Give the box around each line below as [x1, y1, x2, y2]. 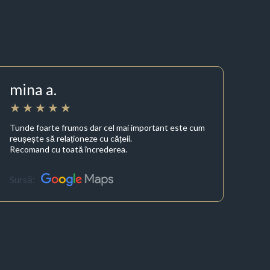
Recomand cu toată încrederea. [10, 143, 128, 154]
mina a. [10, 80, 57, 99]
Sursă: [10, 174, 36, 186]
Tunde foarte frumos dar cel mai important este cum [10, 122, 206, 133]
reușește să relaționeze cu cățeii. [10, 133, 133, 143]
